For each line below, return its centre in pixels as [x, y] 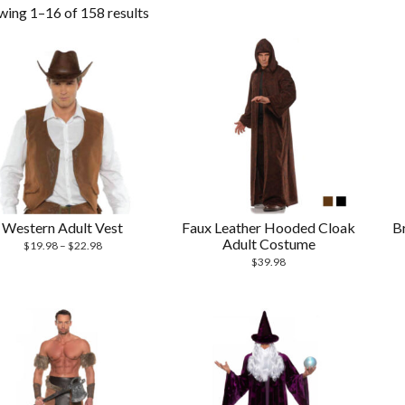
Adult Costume [268, 243]
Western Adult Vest [63, 227]
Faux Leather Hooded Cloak [269, 227]
